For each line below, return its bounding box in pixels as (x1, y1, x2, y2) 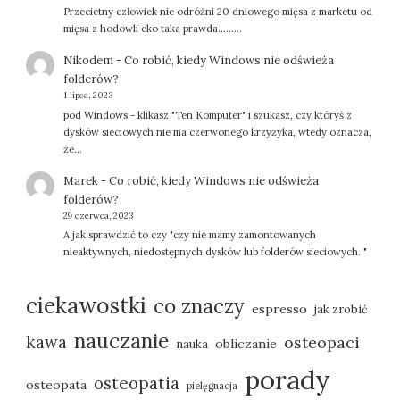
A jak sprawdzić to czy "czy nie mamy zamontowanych (62, 229, 316, 242)
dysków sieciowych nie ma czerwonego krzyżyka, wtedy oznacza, (62, 125, 371, 138)
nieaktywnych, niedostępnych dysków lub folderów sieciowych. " (62, 246, 367, 259)
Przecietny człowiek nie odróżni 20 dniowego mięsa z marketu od (62, 4, 372, 18)
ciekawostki (26, 291, 147, 321)
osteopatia (94, 372, 180, 395)
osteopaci (284, 332, 361, 354)
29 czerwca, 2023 (62, 210, 133, 222)
